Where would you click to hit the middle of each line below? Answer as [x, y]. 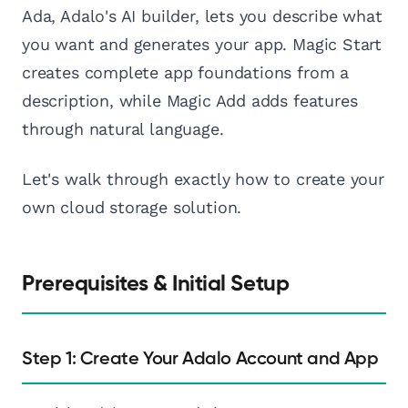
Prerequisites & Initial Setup [156, 285]
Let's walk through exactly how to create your [203, 179]
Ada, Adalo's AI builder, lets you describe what [202, 16]
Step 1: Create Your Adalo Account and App [200, 359]
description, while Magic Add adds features [190, 101]
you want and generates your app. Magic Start [202, 45]
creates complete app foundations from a [185, 73]
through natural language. [123, 129]
